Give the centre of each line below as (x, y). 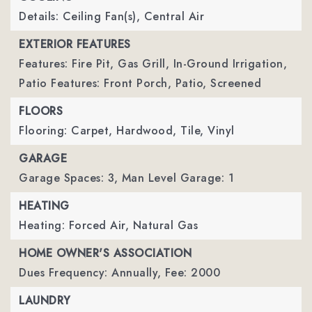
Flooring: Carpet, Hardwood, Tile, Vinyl (127, 131)
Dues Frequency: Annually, (90, 273)
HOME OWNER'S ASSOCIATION (105, 253)
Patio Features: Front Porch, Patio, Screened (140, 83)
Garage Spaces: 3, (69, 178)
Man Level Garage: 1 (178, 178)
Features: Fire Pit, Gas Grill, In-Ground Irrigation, (153, 64)
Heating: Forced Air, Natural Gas (108, 225)
